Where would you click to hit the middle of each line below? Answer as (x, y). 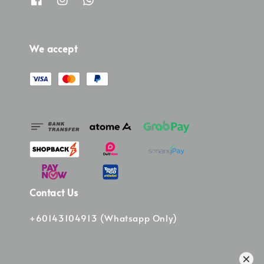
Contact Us (54, 192)
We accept (54, 49)
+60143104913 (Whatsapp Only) (103, 218)
